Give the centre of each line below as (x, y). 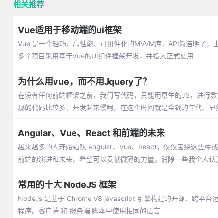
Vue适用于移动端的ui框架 (70, 30)
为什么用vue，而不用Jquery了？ (84, 82)
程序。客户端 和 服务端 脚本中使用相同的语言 (89, 210)
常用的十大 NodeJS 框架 (67, 185)
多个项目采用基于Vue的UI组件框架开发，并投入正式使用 (106, 56)
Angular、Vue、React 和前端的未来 (91, 133)
